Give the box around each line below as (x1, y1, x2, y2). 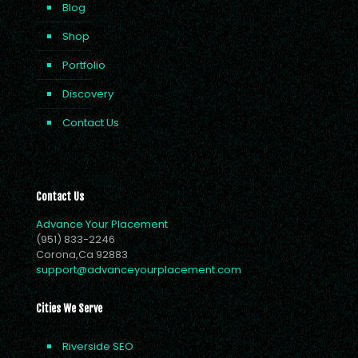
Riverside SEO (62, 339, 133, 354)
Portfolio (62, 58, 105, 73)
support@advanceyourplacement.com (36, 262, 241, 277)
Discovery (62, 86, 113, 101)
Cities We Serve (36, 302, 102, 315)
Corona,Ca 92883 (36, 247, 128, 262)
